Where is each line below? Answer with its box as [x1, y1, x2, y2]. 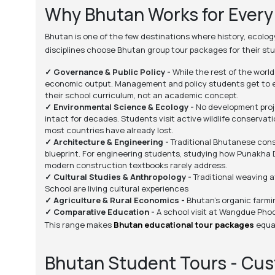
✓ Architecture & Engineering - [44, 136, 169, 148]
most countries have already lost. [44, 125, 174, 136]
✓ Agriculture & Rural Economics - [44, 195, 185, 206]
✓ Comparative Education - [44, 206, 155, 218]
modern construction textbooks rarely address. [44, 160, 227, 171]
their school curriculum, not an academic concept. [44, 90, 239, 101]
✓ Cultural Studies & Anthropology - [44, 171, 192, 183]
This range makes [44, 219, 114, 231]
